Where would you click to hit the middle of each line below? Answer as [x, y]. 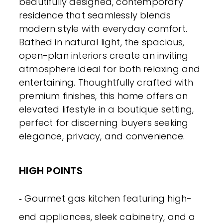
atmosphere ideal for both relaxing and [110, 69]
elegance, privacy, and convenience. [102, 136]
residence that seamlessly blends [95, 15]
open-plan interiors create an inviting [104, 56]
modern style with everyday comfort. [103, 29]
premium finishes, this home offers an [104, 96]
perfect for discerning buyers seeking [104, 123]
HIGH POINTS [51, 171]
